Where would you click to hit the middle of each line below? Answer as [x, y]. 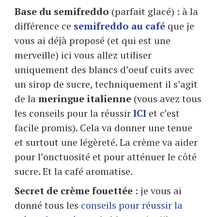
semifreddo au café [119, 26]
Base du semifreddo [62, 12]
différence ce [44, 26]
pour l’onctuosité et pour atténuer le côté [106, 157]
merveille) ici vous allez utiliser [83, 55]
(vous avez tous [166, 99]
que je [181, 26]
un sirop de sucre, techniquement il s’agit [106, 84]
